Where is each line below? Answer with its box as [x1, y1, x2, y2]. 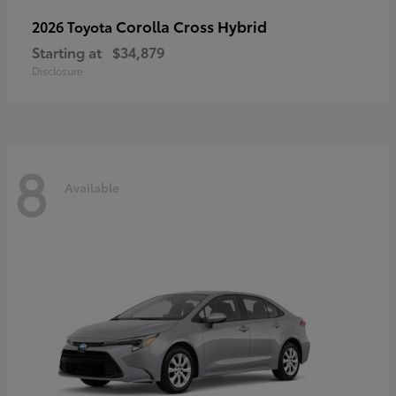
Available [65, 178, 119, 196]
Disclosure [32, 63, 83, 79]
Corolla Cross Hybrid [116, 15, 267, 37]
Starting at [32, 42, 102, 63]
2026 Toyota [32, 16, 116, 37]
